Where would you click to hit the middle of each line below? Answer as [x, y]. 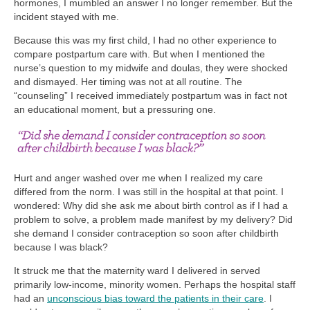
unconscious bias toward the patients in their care [155, 299]
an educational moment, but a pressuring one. [115, 109]
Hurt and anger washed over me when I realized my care [138, 178]
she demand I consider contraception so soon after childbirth [146, 234]
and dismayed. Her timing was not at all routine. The [128, 81]
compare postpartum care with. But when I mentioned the [139, 54]
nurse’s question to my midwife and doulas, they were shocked [151, 67]
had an [30, 299]
